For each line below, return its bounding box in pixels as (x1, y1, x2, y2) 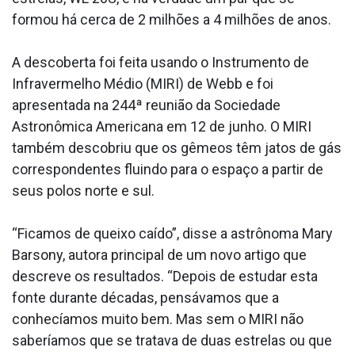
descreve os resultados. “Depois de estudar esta (12, 267, 318, 284)
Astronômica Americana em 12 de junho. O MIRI (12, 117, 311, 135)
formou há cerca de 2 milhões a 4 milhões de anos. (12, 10, 331, 28)
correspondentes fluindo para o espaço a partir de (12, 160, 323, 177)
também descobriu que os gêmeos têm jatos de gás (12, 139, 342, 156)
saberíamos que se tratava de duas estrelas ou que (12, 331, 332, 349)
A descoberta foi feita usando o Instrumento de (12, 53, 309, 71)
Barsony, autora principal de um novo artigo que (12, 246, 307, 263)
